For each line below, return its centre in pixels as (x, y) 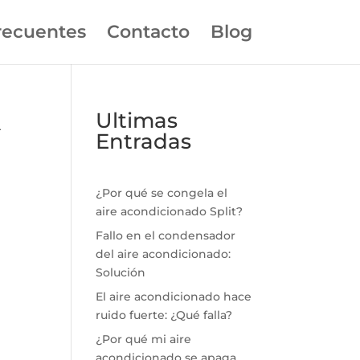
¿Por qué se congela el (162, 193)
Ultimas (137, 121)
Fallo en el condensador (166, 235)
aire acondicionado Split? (170, 211)
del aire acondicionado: (164, 254)
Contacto (148, 32)
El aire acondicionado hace (174, 297)
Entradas (144, 141)
